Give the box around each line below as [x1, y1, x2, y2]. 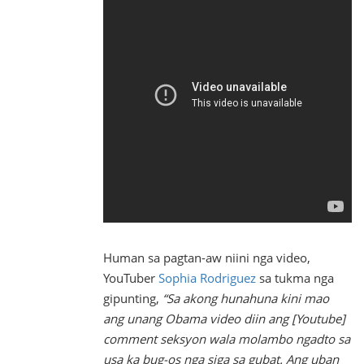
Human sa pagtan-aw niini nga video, [103, 249, 310, 266]
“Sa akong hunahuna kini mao [162, 290, 329, 306]
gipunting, [103, 290, 162, 306]
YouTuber [103, 270, 158, 286]
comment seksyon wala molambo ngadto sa [103, 331, 350, 347]
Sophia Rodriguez [158, 270, 256, 286]
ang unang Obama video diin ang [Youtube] [103, 310, 345, 327]
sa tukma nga [256, 270, 334, 286]
